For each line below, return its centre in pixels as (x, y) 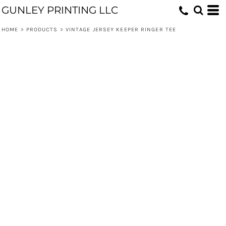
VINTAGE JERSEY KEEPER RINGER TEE (121, 30)
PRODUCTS (42, 30)
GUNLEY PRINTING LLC (60, 10)
